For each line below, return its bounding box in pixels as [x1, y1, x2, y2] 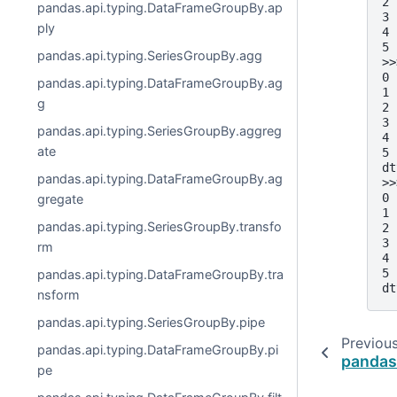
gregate [37, 191, 84, 206]
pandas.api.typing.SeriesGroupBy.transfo [37, 219, 283, 234]
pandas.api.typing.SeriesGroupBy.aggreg [37, 123, 283, 138]
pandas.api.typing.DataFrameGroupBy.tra [37, 267, 284, 282]
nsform [37, 287, 81, 302]
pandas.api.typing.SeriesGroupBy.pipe [37, 315, 266, 330]
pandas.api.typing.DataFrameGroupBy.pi [37, 342, 279, 357]
